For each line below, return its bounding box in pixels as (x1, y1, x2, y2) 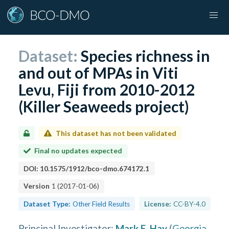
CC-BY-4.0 (173, 199, 205, 208)
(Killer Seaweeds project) (18, 97, 190, 116)
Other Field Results (73, 199, 130, 208)
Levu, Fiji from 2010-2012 (18, 80, 195, 99)
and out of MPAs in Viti (18, 63, 179, 82)
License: (144, 199, 171, 208)
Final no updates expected (34, 147, 123, 155)
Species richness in (81, 46, 211, 65)
